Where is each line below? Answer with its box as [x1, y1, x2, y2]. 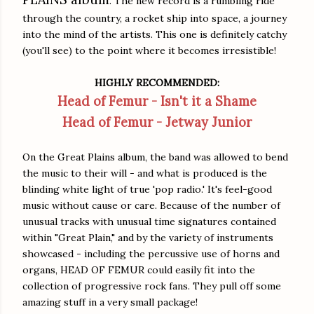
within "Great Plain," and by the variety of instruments [22, 231, 273, 244]
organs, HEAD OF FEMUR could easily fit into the [22, 263, 255, 276]
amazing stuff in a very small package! [22, 295, 198, 308]
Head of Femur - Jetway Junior [62, 114, 252, 130]
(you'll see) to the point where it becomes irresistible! [22, 43, 276, 57]
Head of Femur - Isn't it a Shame [57, 93, 257, 109]
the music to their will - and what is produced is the [22, 166, 267, 179]
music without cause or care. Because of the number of [22, 198, 280, 212]
